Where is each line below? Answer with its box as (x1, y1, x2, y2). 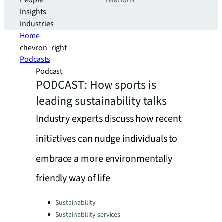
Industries (20, 18, 54, 29)
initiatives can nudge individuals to (36, 132, 178, 146)
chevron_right (20, 42, 67, 53)
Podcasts (20, 54, 50, 65)
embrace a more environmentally (36, 152, 172, 166)
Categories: (35, 196, 73, 204)
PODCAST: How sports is (36, 76, 156, 94)
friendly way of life (36, 171, 110, 185)
